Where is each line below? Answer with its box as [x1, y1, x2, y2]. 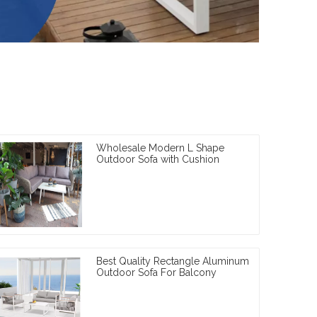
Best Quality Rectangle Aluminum [96, 255, 250, 267]
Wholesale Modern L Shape [96, 142, 225, 154]
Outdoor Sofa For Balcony [96, 266, 217, 278]
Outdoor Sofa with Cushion [96, 153, 220, 165]
